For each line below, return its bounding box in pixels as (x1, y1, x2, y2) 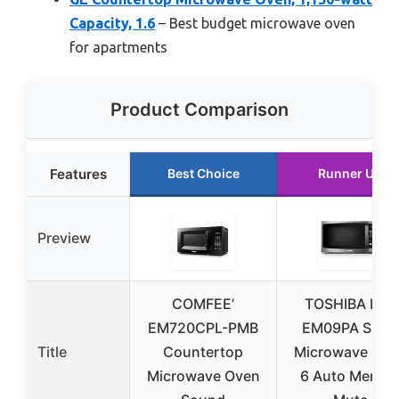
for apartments (69, 38, 167, 55)
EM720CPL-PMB (148, 318, 258, 337)
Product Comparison (110, 98, 289, 120)
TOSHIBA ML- (305, 294, 395, 313)
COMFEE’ (172, 294, 234, 313)
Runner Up (318, 165, 382, 181)
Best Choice (167, 165, 240, 181)
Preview (37, 228, 91, 247)
